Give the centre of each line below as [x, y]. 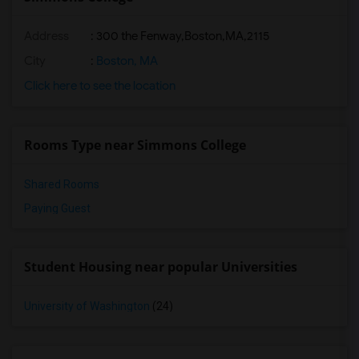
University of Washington [87, 306]
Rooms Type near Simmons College [135, 145]
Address [46, 36]
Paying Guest [57, 208]
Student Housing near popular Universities [161, 267]
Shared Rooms [62, 184]
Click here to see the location [100, 86]
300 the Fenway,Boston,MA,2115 [183, 36]
